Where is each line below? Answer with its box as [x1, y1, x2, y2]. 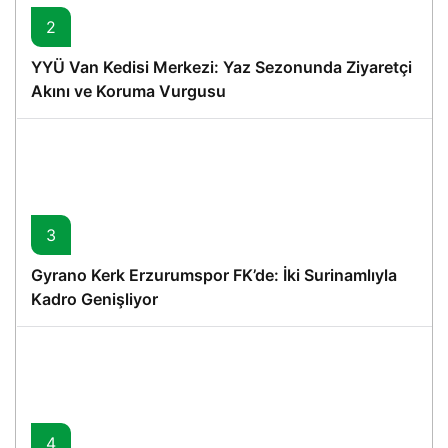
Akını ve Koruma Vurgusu [31, 81, 226, 102]
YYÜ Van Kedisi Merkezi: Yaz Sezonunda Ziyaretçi [31, 57, 412, 78]
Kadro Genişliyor [31, 289, 158, 310]
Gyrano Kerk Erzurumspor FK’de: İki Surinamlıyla [31, 265, 397, 286]
